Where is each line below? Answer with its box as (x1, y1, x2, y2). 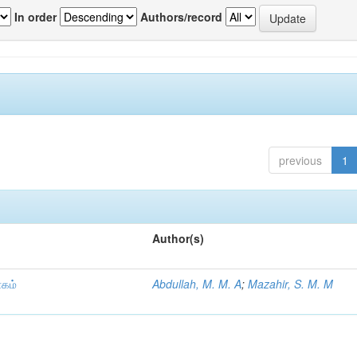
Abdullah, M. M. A (152, 276, 242, 292)
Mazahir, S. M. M (248, 276, 334, 292)
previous (278, 152, 322, 168)
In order (14, 8, 57, 25)
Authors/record (140, 8, 222, 25)
